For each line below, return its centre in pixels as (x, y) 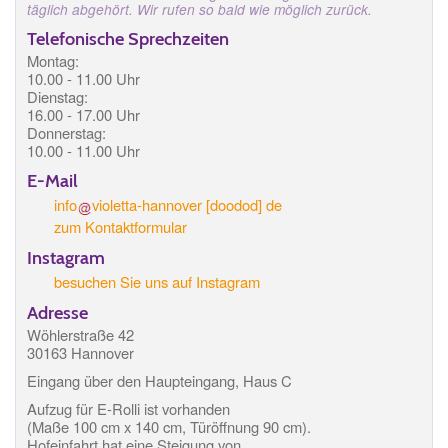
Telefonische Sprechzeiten (128, 39)
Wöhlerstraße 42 (80, 334)
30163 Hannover (80, 352)
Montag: (53, 61)
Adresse (57, 312)
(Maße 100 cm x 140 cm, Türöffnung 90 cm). (169, 426)
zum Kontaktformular (121, 226)
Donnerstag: (66, 133)
